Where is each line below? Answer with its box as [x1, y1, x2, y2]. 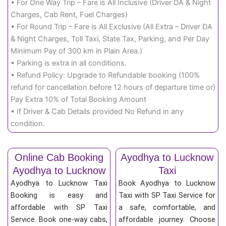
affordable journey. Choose [119, 215, 215, 224]
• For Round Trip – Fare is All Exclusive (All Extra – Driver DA [11, 22, 212, 32]
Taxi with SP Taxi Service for [119, 191, 215, 200]
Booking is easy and [11, 191, 107, 200]
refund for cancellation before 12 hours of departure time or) [11, 83, 215, 92]
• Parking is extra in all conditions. [11, 59, 127, 68]
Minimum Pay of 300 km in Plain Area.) [11, 46, 142, 56]
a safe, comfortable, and [119, 203, 215, 212]
